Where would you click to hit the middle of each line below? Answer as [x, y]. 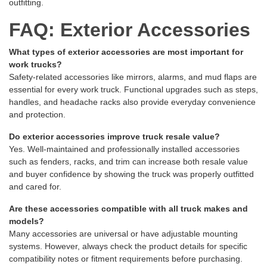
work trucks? [35, 65]
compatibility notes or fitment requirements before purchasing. [126, 259]
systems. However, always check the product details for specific [128, 246]
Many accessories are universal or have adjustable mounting [123, 234]
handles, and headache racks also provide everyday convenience [132, 102]
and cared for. [35, 187]
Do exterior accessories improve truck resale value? [114, 137]
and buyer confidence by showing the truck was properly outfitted [131, 174]
